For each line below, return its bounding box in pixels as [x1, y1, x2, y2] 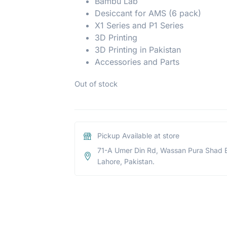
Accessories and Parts [95, 57, 180, 67]
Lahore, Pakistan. [97, 157, 155, 166]
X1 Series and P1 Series [95, 20, 184, 31]
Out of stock [74, 80, 118, 89]
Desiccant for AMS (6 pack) [95, 8, 202, 19]
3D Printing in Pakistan [95, 45, 181, 55]
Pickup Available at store [97, 131, 179, 140]
